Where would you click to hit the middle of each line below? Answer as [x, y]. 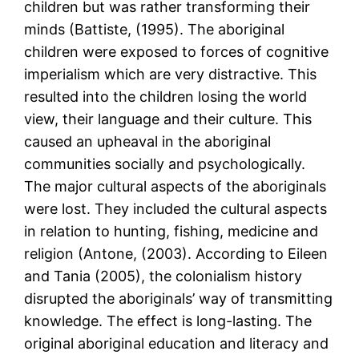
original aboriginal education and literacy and [177, 344]
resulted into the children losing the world [166, 97]
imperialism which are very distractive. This [171, 75]
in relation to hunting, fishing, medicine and [171, 232]
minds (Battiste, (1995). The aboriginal [155, 30]
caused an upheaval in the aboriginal [148, 142]
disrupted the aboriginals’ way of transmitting [179, 299]
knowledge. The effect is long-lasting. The [168, 321]
